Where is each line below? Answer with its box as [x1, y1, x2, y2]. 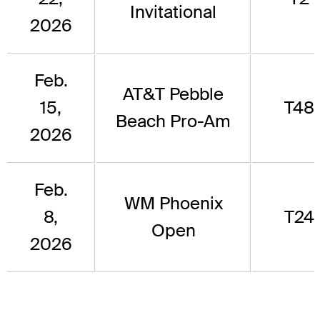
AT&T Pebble [123, 83, 224, 106]
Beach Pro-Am [116, 110, 231, 133]
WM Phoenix [124, 192, 223, 215]
